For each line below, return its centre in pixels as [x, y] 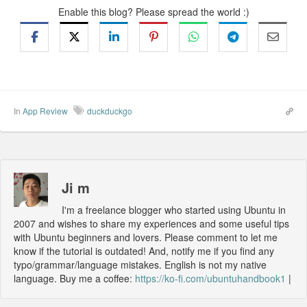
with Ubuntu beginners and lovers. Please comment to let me [146, 237]
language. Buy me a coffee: [74, 279]
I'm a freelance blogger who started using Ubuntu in [174, 210]
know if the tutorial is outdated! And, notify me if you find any [144, 251]
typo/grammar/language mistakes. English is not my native [140, 265]
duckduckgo [110, 111]
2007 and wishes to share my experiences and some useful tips [151, 224]
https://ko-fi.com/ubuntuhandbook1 [210, 279]
